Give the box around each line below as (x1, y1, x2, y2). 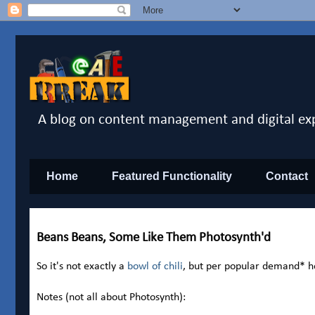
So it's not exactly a (37, 261, 127, 273)
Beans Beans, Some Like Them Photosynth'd (37, 231, 271, 245)
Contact (266, 170, 308, 183)
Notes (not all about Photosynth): (37, 292, 186, 304)
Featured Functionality (112, 170, 232, 183)
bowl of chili (127, 261, 183, 273)
